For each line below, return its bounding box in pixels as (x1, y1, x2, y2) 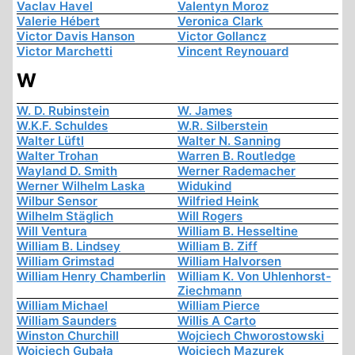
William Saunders (17, 313, 116, 329)
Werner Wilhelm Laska (17, 178, 145, 194)
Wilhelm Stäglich (17, 208, 113, 224)
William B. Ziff (177, 239, 258, 254)
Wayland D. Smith (17, 163, 117, 179)
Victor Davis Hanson (17, 29, 135, 44)
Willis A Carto (177, 313, 256, 329)
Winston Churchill (17, 328, 119, 344)
